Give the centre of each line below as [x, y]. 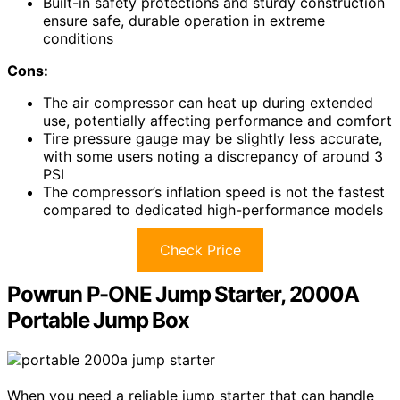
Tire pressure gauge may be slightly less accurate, [212, 139]
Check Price [200, 250]
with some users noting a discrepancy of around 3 [213, 157]
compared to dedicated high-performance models [213, 210]
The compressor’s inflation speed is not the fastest [214, 192]
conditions [78, 39]
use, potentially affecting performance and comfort [217, 121]
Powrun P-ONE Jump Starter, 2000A [183, 295]
